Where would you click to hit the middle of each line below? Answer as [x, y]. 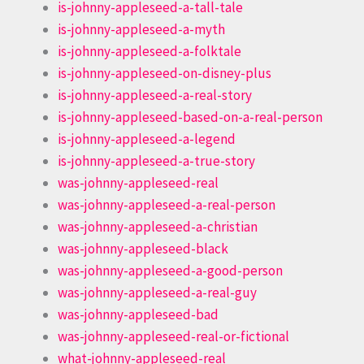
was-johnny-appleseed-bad [138, 314]
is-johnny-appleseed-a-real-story [155, 95]
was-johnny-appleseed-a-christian [158, 226]
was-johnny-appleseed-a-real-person [167, 204]
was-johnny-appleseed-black [143, 248]
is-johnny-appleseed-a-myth [141, 29]
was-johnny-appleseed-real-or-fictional [173, 336]
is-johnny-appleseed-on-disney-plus [165, 73]
